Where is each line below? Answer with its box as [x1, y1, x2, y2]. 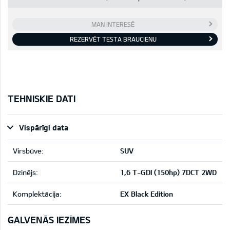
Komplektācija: [13, 189, 62, 198]
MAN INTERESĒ [91, 20, 135, 28]
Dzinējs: [13, 167, 38, 177]
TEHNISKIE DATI [8, 92, 75, 104]
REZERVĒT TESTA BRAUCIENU [69, 35, 157, 43]
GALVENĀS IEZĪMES [8, 214, 90, 225]
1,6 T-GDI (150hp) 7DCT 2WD [120, 167, 217, 177]
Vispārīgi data [19, 122, 68, 132]
